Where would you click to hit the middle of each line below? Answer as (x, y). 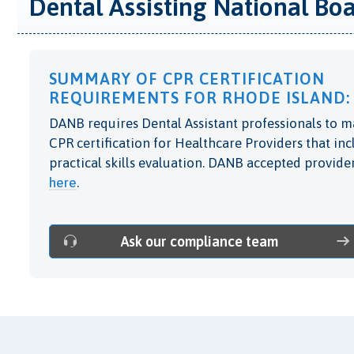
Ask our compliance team (200, 241)
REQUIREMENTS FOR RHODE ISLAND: (200, 97)
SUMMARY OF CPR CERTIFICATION (187, 78)
